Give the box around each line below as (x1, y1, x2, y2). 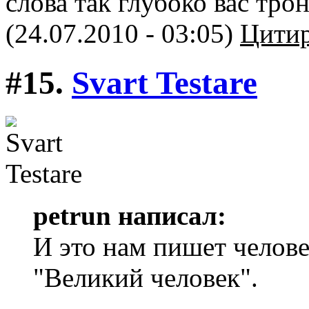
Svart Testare (72, 64, 257, 101)
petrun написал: (33, 201, 226, 230)
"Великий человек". (33, 263, 258, 292)
